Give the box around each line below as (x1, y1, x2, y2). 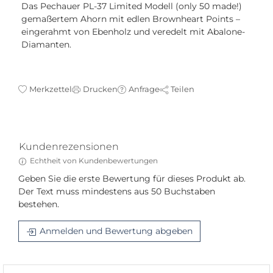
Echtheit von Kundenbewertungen (29, 156, 158, 166)
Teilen (171, 84, 194, 94)
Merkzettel (29, 84, 72, 94)
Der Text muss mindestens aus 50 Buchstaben (18, 186, 215, 197)
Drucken (83, 84, 118, 94)
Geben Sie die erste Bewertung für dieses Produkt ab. (18, 173, 246, 185)
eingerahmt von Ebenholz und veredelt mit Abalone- (21, 26, 245, 38)
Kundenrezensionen (19, 141, 119, 153)
